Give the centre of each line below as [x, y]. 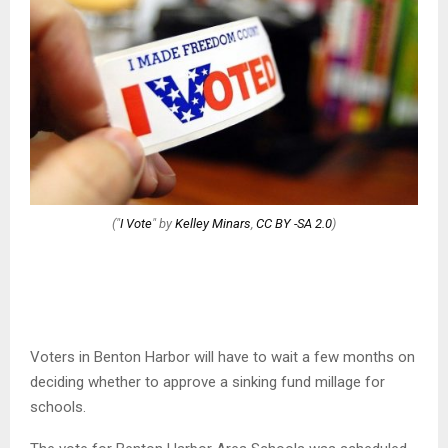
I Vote [136, 223]
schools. [58, 407]
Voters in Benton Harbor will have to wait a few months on [222, 357]
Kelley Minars [213, 223]
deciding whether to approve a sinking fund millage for [207, 382]
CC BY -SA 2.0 [294, 223]
